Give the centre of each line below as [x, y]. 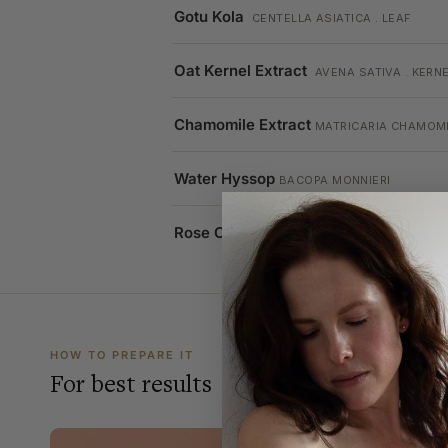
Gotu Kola [211, 17]
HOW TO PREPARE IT [122, 355]
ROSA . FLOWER [285, 234]
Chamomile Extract [242, 125]
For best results [131, 385]
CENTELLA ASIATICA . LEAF [332, 18]
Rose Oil [204, 233]
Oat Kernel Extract [242, 71]
